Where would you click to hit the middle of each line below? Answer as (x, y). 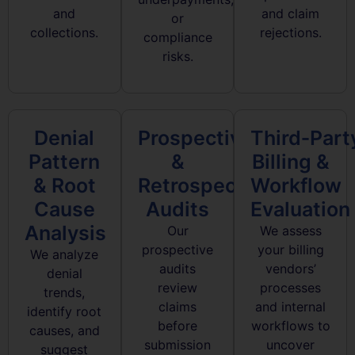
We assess (290, 231)
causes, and (64, 331)
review (177, 288)
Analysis (65, 233)
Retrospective (205, 186)
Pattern (65, 162)
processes (291, 288)
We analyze (65, 255)
